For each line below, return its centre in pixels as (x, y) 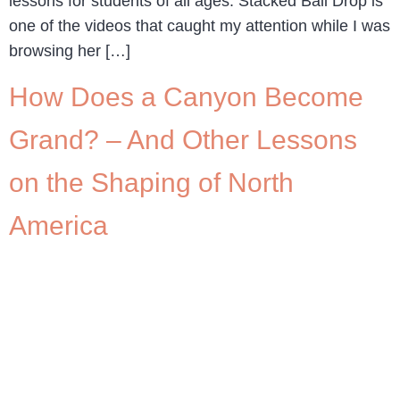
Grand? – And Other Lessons (183, 139)
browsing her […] (70, 50)
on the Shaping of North (151, 182)
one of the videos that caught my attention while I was (200, 25)
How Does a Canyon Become (186, 96)
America (58, 225)
